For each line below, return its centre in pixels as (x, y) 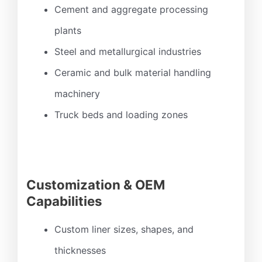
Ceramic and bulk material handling (133, 73)
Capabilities (64, 201)
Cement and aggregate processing (131, 10)
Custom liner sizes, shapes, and (124, 229)
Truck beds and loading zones (121, 115)
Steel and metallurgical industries (128, 52)
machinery (77, 94)
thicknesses (80, 250)
